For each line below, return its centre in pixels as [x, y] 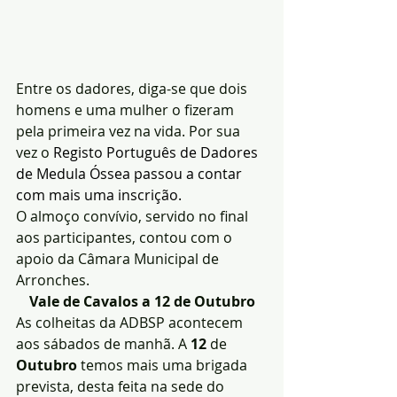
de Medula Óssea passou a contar [131, 174]
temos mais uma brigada [164, 366]
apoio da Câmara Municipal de [119, 259]
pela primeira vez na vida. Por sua [130, 132]
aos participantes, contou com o [126, 238]
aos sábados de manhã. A [103, 344]
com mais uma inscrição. [99, 195]
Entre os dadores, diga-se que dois [133, 89]
